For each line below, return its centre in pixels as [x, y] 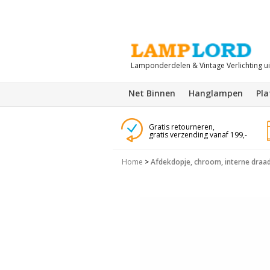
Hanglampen [216, 93]
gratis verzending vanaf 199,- [198, 135]
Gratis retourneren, [181, 127]
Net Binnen [152, 93]
